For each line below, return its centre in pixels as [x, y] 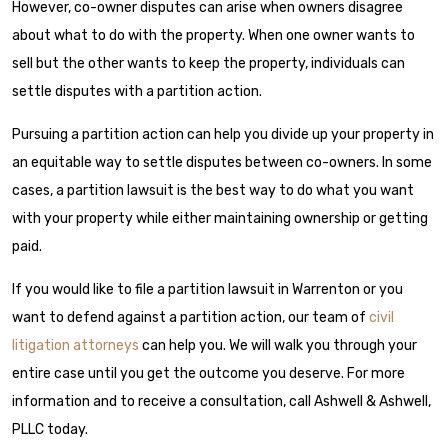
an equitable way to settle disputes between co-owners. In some [222, 162]
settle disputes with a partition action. [137, 91]
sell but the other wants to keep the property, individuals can [208, 63]
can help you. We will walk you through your [278, 345]
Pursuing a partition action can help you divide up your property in [223, 134]
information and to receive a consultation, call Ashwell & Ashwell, [221, 401]
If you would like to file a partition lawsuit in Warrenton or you [207, 289]
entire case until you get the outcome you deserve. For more [208, 373]
